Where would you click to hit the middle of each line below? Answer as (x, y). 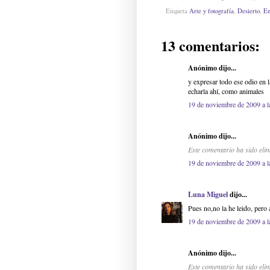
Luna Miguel (208, 195)
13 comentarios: (210, 46)
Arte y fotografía (212, 11)
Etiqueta (177, 11)
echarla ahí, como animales (226, 91)
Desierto (249, 11)
